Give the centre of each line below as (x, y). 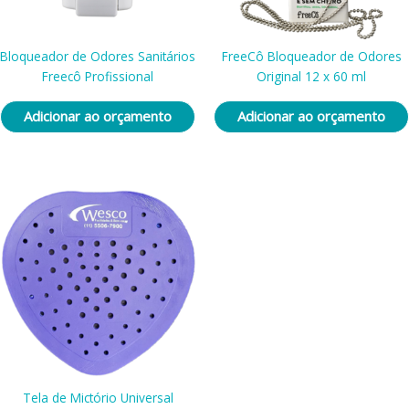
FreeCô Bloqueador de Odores (311, 57)
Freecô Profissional (98, 77)
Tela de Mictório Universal (98, 398)
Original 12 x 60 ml (311, 77)
